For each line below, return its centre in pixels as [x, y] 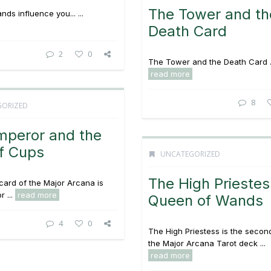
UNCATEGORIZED [190, 154]
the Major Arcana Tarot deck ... [207, 243]
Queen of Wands [206, 201]
